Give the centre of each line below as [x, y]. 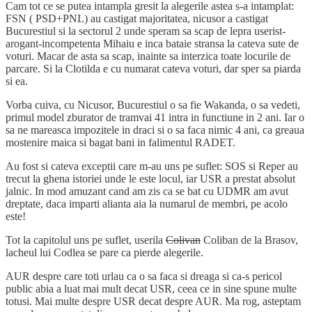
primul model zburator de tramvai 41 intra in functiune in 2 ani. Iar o [155, 117]
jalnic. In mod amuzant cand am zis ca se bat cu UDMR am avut [147, 191]
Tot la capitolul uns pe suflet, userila [86, 240]
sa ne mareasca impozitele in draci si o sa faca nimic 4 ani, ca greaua [155, 130]
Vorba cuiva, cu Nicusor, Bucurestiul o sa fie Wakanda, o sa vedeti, [153, 104]
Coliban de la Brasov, [249, 240]
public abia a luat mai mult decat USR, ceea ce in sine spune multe [151, 288]
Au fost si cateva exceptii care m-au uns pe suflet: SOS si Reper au [152, 166]
